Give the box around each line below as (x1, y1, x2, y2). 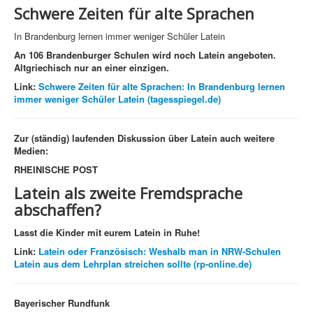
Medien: (14, 144, 48, 158)
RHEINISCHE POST (14, 163, 98, 177)
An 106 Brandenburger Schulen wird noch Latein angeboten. (14, 48, 276, 62)
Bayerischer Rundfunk (14, 296, 110, 310)
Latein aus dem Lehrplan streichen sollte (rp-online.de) (14, 257, 252, 271)
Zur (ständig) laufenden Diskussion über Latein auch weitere (14, 131, 275, 145)
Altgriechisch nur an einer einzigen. (14, 61, 169, 75)
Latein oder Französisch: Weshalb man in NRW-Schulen (38, 245, 281, 259)
